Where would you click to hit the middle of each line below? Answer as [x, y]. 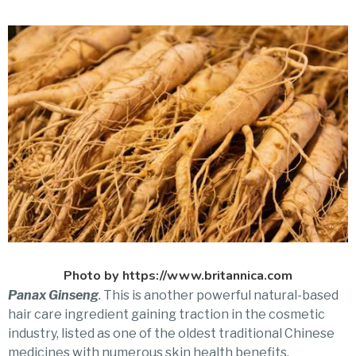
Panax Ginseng [53, 295]
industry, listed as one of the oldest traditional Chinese [171, 333]
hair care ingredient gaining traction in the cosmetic [166, 314]
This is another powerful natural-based [220, 295]
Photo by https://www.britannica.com [178, 275]
